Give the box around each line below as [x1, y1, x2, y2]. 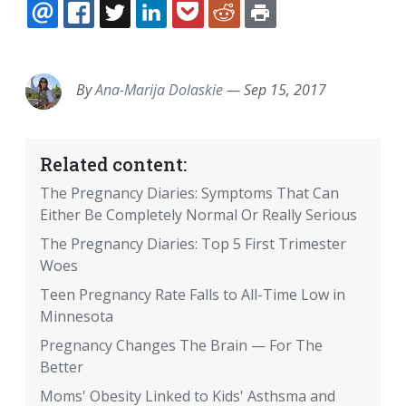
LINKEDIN [186, 25, 246, 43]
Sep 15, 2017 [244, 80, 326, 101]
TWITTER [150, 25, 204, 43]
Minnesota [40, 306, 113, 327]
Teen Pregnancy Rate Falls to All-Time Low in [40, 285, 345, 305]
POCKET [222, 25, 275, 43]
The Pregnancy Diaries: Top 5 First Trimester [40, 234, 346, 255]
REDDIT [258, 25, 305, 43]
